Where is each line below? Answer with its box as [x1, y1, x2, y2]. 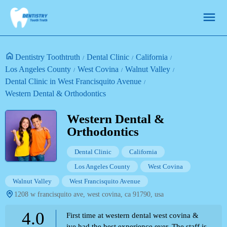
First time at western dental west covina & [66, 211, 199, 219]
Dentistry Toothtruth [15, 53, 80, 61]
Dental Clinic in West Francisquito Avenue [5, 77, 141, 86]
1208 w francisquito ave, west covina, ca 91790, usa [14, 191, 164, 198]
